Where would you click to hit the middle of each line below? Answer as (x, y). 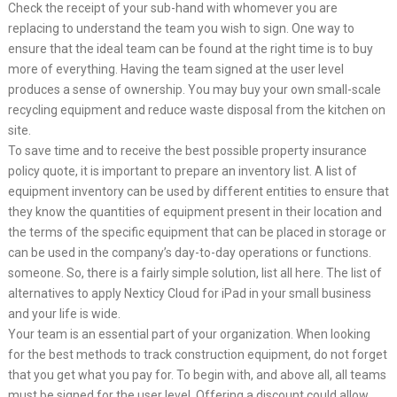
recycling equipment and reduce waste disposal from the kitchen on (196, 109)
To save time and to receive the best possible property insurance (187, 150)
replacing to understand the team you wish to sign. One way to (181, 28)
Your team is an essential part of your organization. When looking (189, 334)
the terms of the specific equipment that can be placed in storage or (197, 232)
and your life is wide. (64, 313)
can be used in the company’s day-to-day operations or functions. (189, 252)
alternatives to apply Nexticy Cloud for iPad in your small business (189, 293)
